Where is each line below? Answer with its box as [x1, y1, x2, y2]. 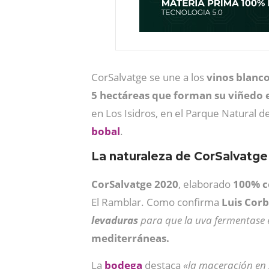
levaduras [91, 213, 138, 227]
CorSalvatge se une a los [91, 70, 207, 84]
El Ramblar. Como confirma [91, 195, 222, 209]
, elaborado [178, 177, 233, 191]
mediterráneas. [91, 231, 169, 245]
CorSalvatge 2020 [91, 177, 178, 191]
